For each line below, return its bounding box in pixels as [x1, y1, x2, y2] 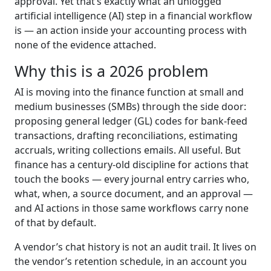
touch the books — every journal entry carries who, [15, 172, 249, 186]
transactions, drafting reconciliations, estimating [15, 129, 238, 143]
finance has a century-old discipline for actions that [15, 158, 249, 172]
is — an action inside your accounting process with [15, 24, 247, 38]
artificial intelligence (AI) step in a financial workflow [15, 9, 252, 23]
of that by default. [15, 216, 96, 230]
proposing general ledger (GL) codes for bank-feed [15, 114, 247, 128]
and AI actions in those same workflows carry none [15, 201, 249, 215]
